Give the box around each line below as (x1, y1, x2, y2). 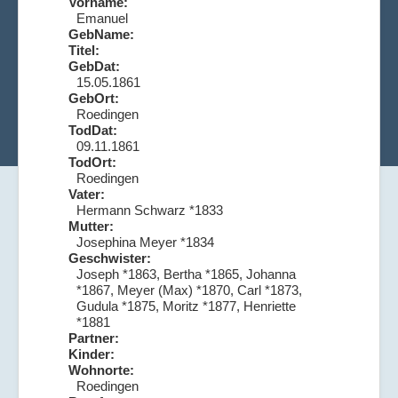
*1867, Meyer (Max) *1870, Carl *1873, (76, 282, 302, 298)
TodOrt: (68, 154, 116, 170)
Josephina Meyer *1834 (76, 234, 214, 250)
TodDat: (68, 122, 117, 138)
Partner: (68, 330, 119, 346)
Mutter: (68, 218, 114, 234)
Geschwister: (68, 250, 151, 266)
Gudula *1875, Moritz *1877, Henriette (76, 298, 296, 314)
